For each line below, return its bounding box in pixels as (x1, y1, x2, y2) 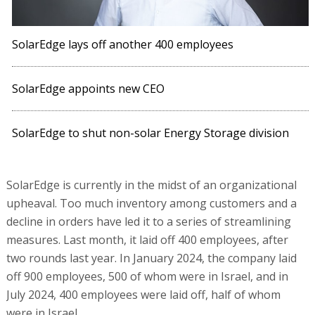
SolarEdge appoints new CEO (12, 81, 165, 97)
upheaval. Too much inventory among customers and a (6, 195, 297, 212)
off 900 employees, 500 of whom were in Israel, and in (6, 269, 288, 285)
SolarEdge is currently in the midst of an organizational (6, 177, 297, 193)
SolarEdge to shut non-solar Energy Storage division (12, 125, 290, 141)
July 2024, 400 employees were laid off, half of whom (6, 287, 281, 303)
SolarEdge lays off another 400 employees (12, 37, 234, 53)
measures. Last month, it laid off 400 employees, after (6, 232, 288, 248)
